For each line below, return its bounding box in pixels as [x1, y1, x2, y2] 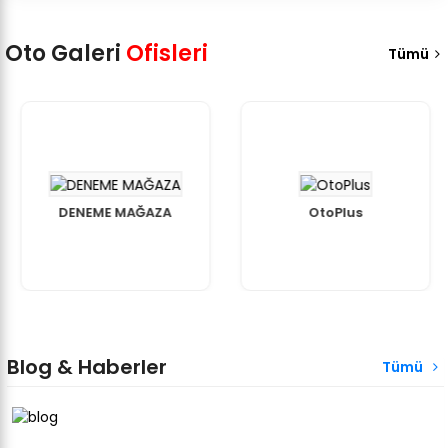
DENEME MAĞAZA [58, 202, 172, 222]
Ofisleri [121, 38, 208, 69]
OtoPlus [308, 202, 363, 222]
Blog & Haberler [7, 353, 167, 381]
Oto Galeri [5, 38, 121, 69]
